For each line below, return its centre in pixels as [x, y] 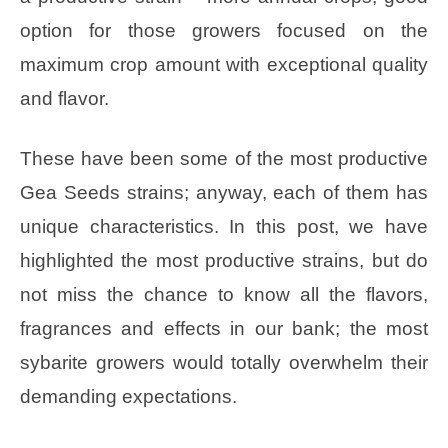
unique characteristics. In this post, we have [224, 227]
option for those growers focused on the [224, 31]
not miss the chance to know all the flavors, [224, 295]
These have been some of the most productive [224, 159]
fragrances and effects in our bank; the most [224, 329]
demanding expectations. [128, 397]
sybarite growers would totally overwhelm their [224, 363]
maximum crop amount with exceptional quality [224, 65]
